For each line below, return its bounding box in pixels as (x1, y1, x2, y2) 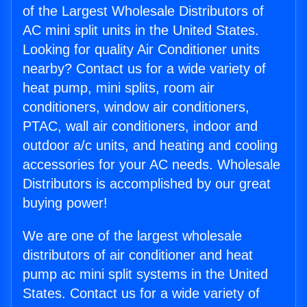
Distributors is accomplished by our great (23, 176, 271, 192)
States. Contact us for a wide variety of (23, 286, 260, 302)
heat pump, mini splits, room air (23, 80, 214, 96)
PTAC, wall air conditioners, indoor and (23, 119, 258, 134)
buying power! (23, 195, 108, 211)
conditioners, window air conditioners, (23, 99, 249, 115)
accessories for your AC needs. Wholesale (23, 157, 280, 173)
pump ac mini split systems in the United (23, 267, 268, 282)
